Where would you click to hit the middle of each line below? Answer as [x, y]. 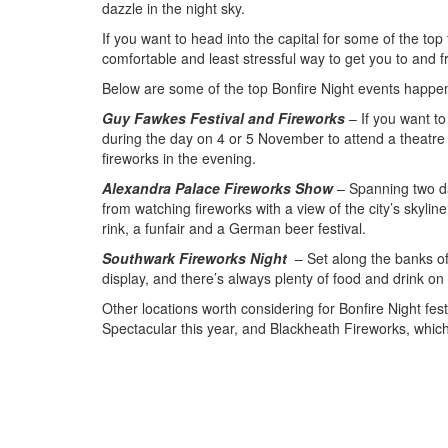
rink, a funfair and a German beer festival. [234, 227]
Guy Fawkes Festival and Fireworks [225, 117]
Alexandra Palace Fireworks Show [219, 187]
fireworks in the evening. [179, 157]
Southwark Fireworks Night [196, 257]
